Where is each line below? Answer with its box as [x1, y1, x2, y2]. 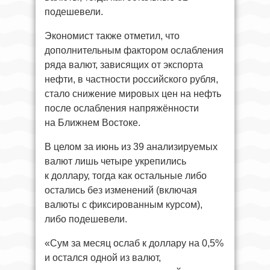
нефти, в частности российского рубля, [45, 74, 218, 84]
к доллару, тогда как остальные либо [45, 170, 207, 181]
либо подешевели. [45, 213, 127, 224]
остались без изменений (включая [45, 184, 197, 195]
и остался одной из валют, [45, 252, 161, 263]
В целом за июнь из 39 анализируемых [45, 141, 218, 152]
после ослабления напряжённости [45, 102, 199, 113]
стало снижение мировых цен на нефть [45, 88, 221, 99]
